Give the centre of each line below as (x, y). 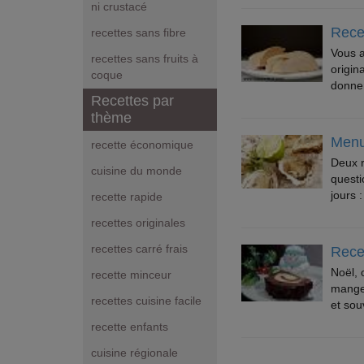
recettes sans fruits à (145, 59)
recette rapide (127, 197)
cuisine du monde (136, 171)
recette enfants (130, 327)
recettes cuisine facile (146, 301)
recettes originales (138, 223)
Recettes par (132, 101)
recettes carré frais (139, 249)
